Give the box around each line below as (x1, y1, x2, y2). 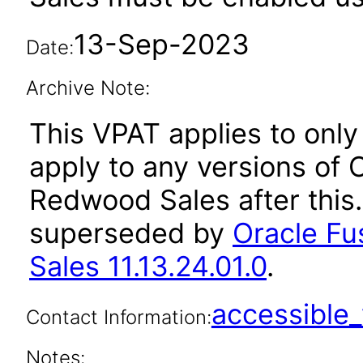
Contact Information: (25, 305, 211, 329)
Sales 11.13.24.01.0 (29, 250, 267, 283)
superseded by (29, 216, 233, 250)
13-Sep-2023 (73, 28, 250, 61)
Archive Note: (25, 76, 150, 100)
